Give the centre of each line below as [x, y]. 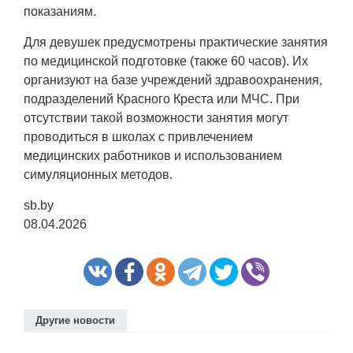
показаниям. [60, 11]
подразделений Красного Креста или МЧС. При [162, 99]
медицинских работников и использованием [153, 156]
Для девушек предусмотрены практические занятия [176, 42]
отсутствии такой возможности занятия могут [156, 118]
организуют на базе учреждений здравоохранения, [173, 80]
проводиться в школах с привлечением [138, 137]
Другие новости [75, 320]
